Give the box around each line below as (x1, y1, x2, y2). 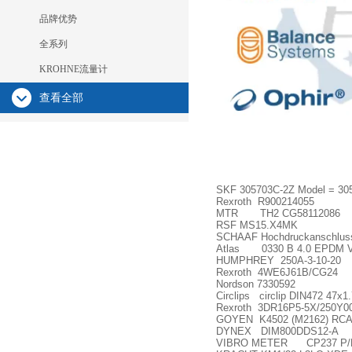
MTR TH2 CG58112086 (216, 207, 340, 219)
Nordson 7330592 (216, 278, 295, 290)
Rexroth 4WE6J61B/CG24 (216, 266, 338, 278)
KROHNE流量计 (39, 64, 108, 75)
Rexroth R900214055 (216, 196, 314, 207)
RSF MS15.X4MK (216, 219, 298, 231)
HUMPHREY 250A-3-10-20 (216, 255, 341, 266)
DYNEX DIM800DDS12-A (216, 325, 339, 337)
